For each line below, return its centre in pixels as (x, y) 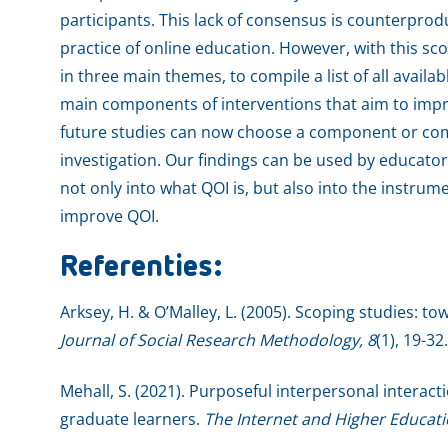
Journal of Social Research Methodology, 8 (218, 339)
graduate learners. (132, 418)
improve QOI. (109, 215)
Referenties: (141, 267)
